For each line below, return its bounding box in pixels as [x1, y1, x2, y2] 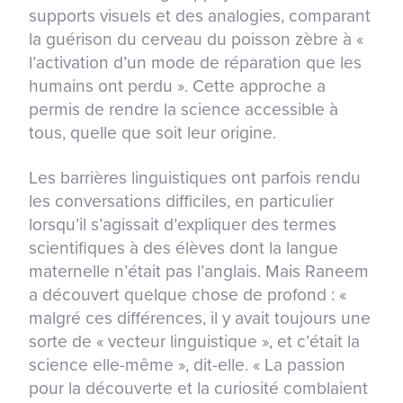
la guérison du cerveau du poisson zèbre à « [29, 29, 363, 50]
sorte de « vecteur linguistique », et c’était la [29, 331, 360, 353]
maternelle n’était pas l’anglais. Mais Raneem [29, 261, 369, 282]
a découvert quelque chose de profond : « [29, 284, 346, 306]
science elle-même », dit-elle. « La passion [29, 354, 345, 376]
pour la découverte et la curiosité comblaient [29, 378, 368, 399]
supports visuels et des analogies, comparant [29, 5, 371, 27]
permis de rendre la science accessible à [29, 99, 338, 121]
